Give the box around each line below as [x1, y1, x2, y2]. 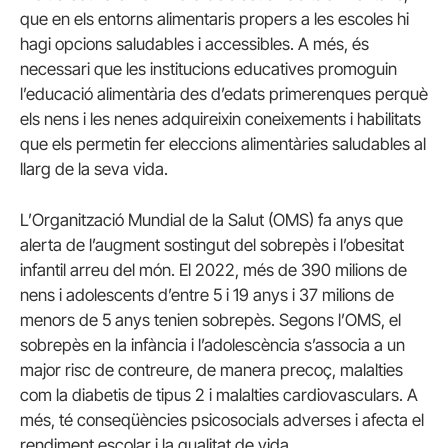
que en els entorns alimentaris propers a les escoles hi [20, 8, 409, 29]
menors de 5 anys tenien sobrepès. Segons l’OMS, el [20, 309, 401, 330]
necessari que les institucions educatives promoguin [20, 58, 397, 79]
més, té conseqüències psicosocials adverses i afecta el [20, 409, 424, 430]
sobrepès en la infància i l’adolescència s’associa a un [20, 334, 405, 355]
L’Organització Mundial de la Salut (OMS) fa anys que [20, 209, 403, 230]
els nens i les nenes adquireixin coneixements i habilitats [20, 108, 421, 129]
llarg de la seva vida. [20, 158, 168, 179]
